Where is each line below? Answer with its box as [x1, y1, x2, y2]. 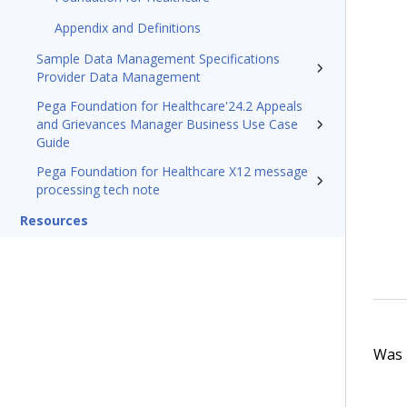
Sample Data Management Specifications [36, 50, 280, 67]
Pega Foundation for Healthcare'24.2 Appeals [36, 97, 303, 114]
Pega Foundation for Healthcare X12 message [36, 163, 308, 180]
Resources [20, 212, 88, 229]
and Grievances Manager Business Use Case [36, 115, 298, 133]
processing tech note [36, 181, 160, 198]
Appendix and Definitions [55, 19, 201, 36]
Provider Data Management [36, 68, 201, 85]
